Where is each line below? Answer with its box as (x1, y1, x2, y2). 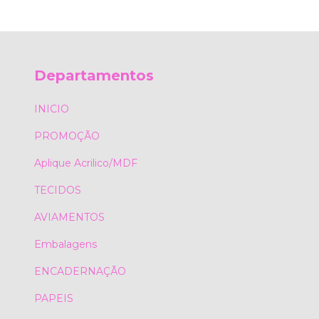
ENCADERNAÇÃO (34, 265, 126, 278)
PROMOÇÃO (34, 130, 100, 143)
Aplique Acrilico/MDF (34, 157, 137, 170)
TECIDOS (34, 184, 81, 197)
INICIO (34, 103, 69, 116)
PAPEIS (34, 292, 73, 305)
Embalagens (34, 238, 97, 251)
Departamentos (34, 66, 154, 84)
